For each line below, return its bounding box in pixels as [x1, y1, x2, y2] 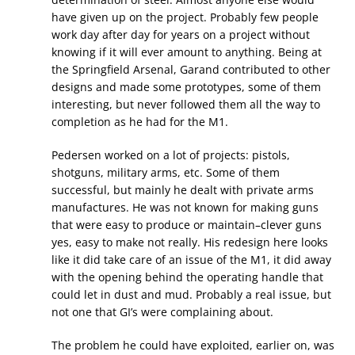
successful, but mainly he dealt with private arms [52, 182, 314, 198]
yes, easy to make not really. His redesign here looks [52, 235, 328, 250]
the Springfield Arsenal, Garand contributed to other [52, 62, 330, 78]
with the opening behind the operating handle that [52, 269, 323, 285]
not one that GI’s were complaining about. [52, 304, 273, 320]
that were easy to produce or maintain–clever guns [52, 217, 322, 233]
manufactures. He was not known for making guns [52, 200, 319, 216]
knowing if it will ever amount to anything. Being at [52, 44, 322, 60]
